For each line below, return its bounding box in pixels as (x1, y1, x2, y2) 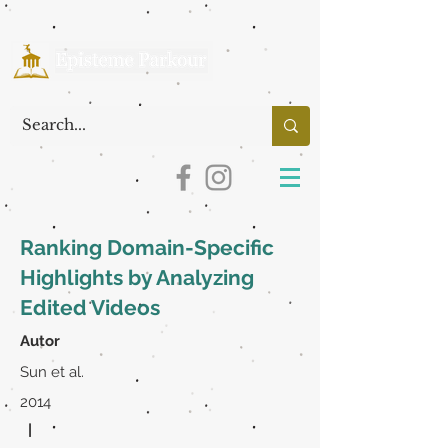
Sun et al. (20, 363, 84, 381)
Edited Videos (20, 295, 160, 320)
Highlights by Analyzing (20, 265, 254, 290)
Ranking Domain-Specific (20, 235, 274, 260)
